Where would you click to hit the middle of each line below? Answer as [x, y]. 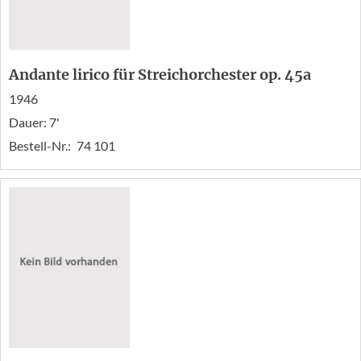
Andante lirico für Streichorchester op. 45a [160, 74]
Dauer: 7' [34, 122]
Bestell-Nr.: [41, 145]
